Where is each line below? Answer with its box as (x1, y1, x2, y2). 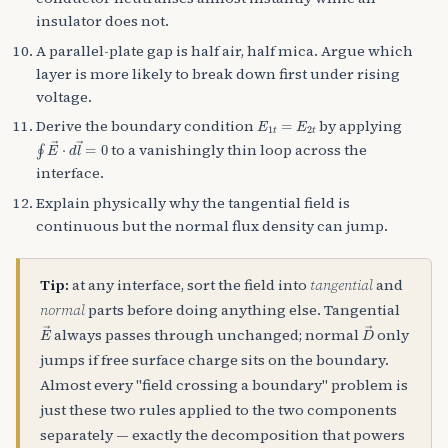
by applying (315, 116, 402, 137)
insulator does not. (36, 11, 169, 32)
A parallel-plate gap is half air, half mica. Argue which (36, 40, 413, 61)
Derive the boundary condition (36, 116, 257, 137)
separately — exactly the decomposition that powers (40, 425, 405, 445)
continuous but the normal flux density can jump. (36, 215, 388, 236)
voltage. (36, 86, 92, 107)
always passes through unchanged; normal (51, 325, 363, 345)
